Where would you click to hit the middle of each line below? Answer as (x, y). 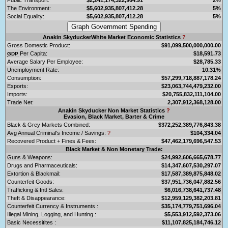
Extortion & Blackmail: (34, 173)
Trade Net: (20, 102)
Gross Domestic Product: (39, 45)
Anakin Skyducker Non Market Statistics (112, 110)
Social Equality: (26, 16)
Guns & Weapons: (30, 157)
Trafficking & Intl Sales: (35, 190)
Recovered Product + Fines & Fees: (52, 141)
